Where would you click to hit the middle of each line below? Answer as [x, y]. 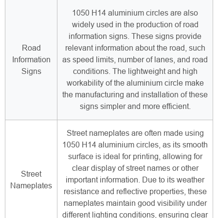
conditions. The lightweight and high [135, 72]
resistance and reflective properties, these [135, 192]
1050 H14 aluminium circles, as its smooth [135, 145]
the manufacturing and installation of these [135, 95]
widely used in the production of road [135, 25]
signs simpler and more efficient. [135, 107]
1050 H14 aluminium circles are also [135, 13]
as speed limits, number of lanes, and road [135, 60]
